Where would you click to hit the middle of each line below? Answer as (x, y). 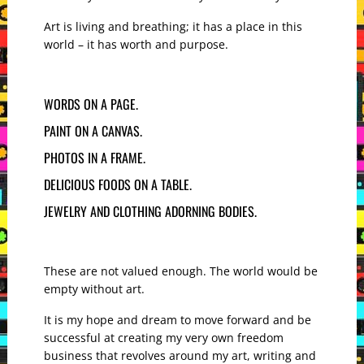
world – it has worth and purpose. (136, 45)
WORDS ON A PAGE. (91, 104)
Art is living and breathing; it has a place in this (173, 27)
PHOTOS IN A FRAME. (94, 158)
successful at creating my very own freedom (163, 338)
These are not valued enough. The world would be (180, 271)
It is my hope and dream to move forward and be (177, 320)
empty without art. (94, 289)
